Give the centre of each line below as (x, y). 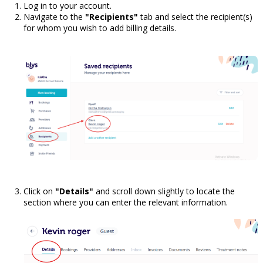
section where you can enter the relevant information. (126, 202)
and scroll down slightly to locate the (164, 191)
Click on (39, 191)
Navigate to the (54, 16)
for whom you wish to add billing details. (100, 28)
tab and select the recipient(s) (195, 16)
